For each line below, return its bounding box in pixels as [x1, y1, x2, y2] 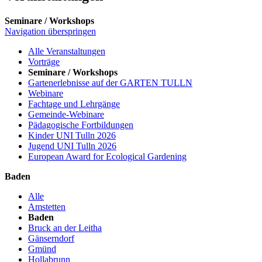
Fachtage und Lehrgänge [28, 98, 120, 109]
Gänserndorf [28, 233, 74, 243]
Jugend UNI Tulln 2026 [28, 140, 116, 151]
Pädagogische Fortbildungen [28, 119, 133, 130]
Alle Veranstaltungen [28, 46, 105, 56]
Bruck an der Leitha [28, 222, 102, 233]
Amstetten [28, 201, 65, 212]
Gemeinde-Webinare [28, 109, 104, 119]
